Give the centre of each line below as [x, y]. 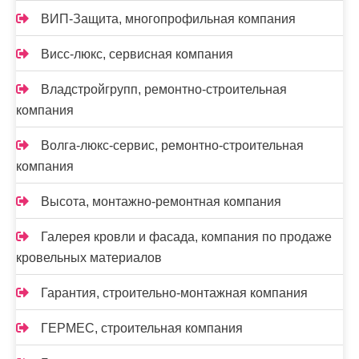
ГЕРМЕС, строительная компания [142, 328]
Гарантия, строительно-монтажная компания [174, 293]
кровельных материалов [89, 258]
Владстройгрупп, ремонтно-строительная [164, 89]
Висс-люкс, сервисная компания [137, 54]
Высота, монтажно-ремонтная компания [161, 202]
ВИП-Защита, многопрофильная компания [168, 19]
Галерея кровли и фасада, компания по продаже [186, 237]
